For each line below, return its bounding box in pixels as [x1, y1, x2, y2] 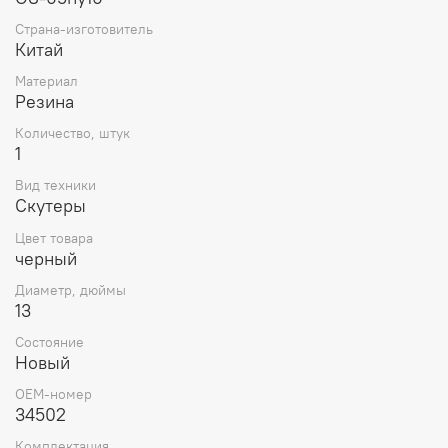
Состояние [15, 332, 84, 351]
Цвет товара [15, 228, 93, 247]
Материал [15, 71, 78, 90]
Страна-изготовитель [15, 19, 153, 38]
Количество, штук [15, 124, 130, 143]
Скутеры [15, 194, 86, 218]
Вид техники [15, 176, 96, 195]
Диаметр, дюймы [15, 280, 126, 299]
